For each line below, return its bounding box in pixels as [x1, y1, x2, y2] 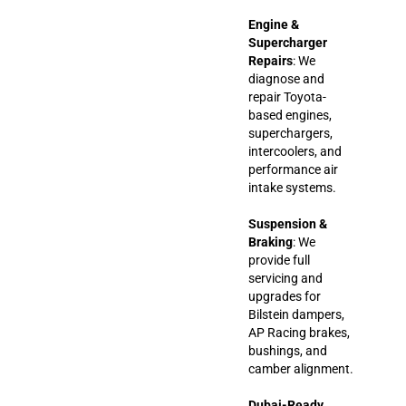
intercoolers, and [248, 143, 342, 159]
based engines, [248, 107, 332, 122]
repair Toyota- [248, 89, 326, 104]
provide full [248, 252, 310, 267]
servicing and [248, 270, 323, 285]
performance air [248, 161, 338, 177]
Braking [248, 234, 293, 249]
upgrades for [248, 288, 321, 304]
